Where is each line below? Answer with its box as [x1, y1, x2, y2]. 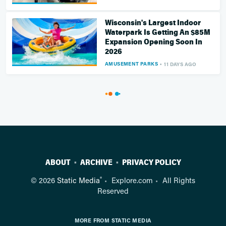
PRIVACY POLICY [122, 158, 181, 167]
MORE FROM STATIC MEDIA [74, 216, 152, 224]
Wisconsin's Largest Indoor [105, 18, 201, 28]
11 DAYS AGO [164, 60, 197, 68]
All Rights [162, 175, 195, 186]
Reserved [97, 186, 129, 196]
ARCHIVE [80, 158, 112, 167]
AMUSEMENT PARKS [105, 60, 158, 68]
